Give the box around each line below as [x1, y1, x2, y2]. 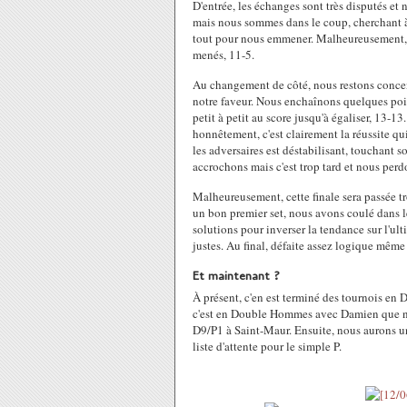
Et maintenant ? [193, 267, 280, 284]
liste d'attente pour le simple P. [193, 338, 342, 354]
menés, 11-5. [193, 46, 254, 63]
